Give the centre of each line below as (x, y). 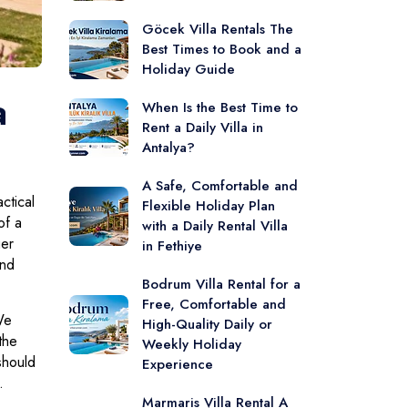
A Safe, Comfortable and (220, 186)
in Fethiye (172, 246)
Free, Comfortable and (214, 304)
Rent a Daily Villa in (203, 127)
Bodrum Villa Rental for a (221, 284)
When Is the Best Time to (220, 107)
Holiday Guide (189, 69)
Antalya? (168, 148)
